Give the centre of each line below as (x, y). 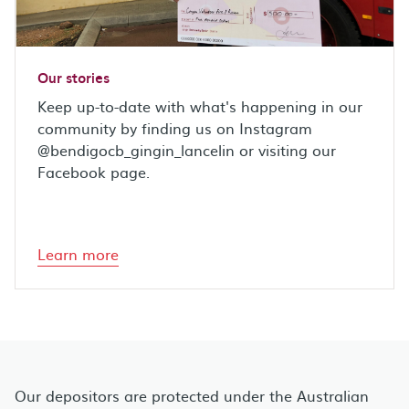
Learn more (78, 253)
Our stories (73, 77)
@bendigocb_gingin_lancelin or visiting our (187, 149)
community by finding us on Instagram (175, 127)
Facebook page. (94, 171)
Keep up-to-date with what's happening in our (200, 105)
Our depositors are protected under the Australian (192, 395)
